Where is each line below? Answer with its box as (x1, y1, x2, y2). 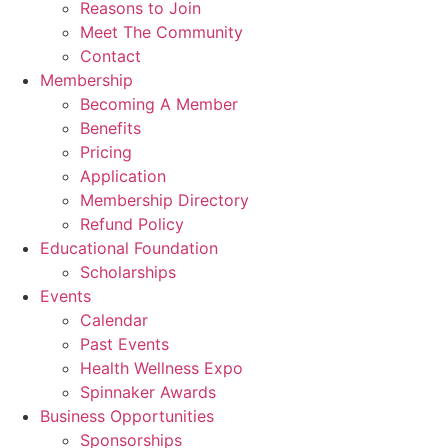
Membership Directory (80, 190, 249, 210)
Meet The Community (80, 22, 243, 42)
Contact (80, 46, 141, 66)
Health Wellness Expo (80, 358, 243, 378)
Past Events (80, 334, 169, 354)
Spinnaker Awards (80, 382, 216, 402)
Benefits (80, 118, 141, 138)
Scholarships (80, 262, 176, 282)
